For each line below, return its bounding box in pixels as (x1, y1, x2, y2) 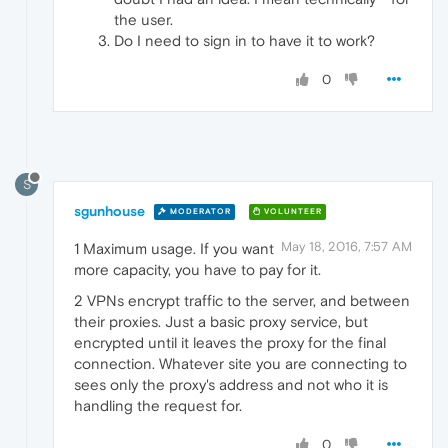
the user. (114, 11, 173, 29)
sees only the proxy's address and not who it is (74, 375, 388, 393)
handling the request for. (74, 396, 242, 414)
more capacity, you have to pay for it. (74, 260, 321, 278)
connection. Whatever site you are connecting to (74, 354, 407, 372)
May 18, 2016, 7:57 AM (281, 238, 412, 254)
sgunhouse (74, 202, 145, 219)
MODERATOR (167, 207, 231, 217)
